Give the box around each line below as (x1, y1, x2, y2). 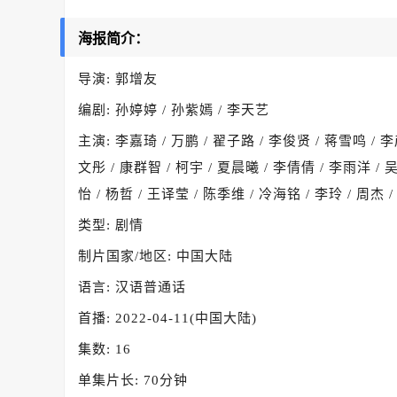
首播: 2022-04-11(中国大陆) (78, 311, 257, 325)
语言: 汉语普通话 (78, 280, 186, 294)
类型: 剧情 (78, 218, 144, 232)
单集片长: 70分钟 (78, 373, 188, 387)
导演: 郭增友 (78, 72, 158, 86)
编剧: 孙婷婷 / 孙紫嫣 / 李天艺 (78, 103, 269, 117)
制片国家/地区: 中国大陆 (78, 249, 233, 263)
